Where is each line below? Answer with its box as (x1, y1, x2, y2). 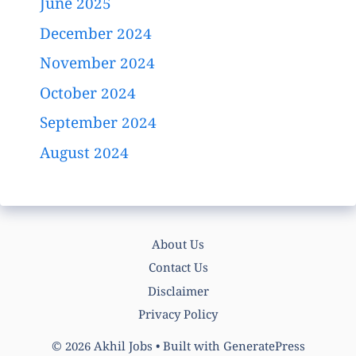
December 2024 (40, 25, 152, 46)
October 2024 (40, 84, 136, 106)
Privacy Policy (138, 308, 218, 325)
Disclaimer (147, 284, 209, 301)
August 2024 (40, 144, 129, 165)
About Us (152, 238, 204, 254)
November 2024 (40, 55, 155, 76)
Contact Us (148, 261, 208, 278)
